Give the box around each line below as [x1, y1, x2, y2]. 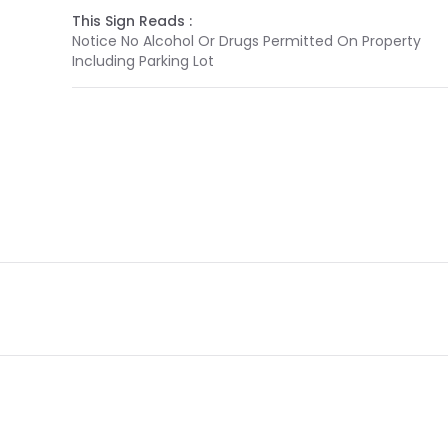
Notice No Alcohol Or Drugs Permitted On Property [72, 31, 421, 51]
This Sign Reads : [72, 11, 192, 31]
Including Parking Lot [72, 51, 214, 71]
